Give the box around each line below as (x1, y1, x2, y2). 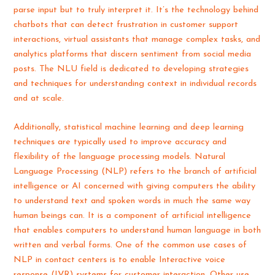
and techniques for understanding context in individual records (14, 79, 257, 89)
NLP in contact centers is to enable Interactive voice (14, 255, 226, 265)
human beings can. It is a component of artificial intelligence (14, 211, 252, 221)
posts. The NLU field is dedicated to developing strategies (14, 64, 249, 74)
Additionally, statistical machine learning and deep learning (14, 123, 244, 133)
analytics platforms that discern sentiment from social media (14, 50, 252, 60)
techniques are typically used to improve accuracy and (14, 137, 227, 147)
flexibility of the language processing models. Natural (14, 152, 226, 162)
